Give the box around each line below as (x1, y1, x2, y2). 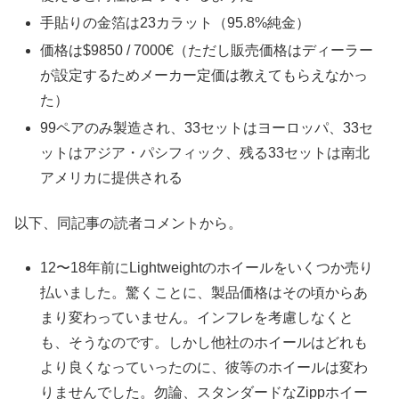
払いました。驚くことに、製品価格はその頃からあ (40, 285, 369, 301)
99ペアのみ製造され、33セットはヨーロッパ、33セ (40, 120, 374, 136)
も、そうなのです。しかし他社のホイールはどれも (40, 335, 369, 351)
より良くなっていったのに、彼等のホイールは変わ (40, 360, 369, 376)
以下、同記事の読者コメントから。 (14, 215, 242, 231)
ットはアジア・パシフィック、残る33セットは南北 (40, 145, 370, 161)
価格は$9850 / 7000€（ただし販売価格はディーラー (40, 43, 374, 59)
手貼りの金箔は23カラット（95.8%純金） (40, 14, 311, 30)
